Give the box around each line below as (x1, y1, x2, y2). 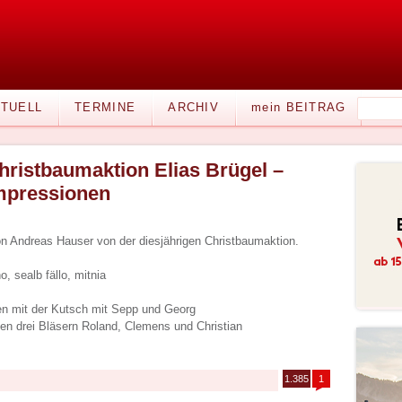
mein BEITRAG (251, 100, 346, 114)
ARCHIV (168, 100, 220, 114)
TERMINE (74, 100, 136, 114)
